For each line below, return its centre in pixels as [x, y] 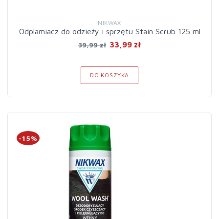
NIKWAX [109, 23]
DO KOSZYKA [109, 75]
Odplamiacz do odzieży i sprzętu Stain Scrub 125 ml [109, 31]
